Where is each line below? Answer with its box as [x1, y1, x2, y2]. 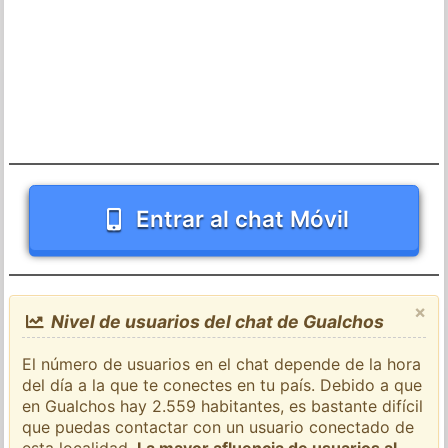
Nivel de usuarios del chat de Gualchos [46, 310, 384, 332]
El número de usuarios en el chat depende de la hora [22, 353, 422, 374]
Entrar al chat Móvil [136, 204, 350, 232]
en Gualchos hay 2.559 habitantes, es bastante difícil [22, 395, 424, 416]
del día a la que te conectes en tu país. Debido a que [22, 374, 423, 395]
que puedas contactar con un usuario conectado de [22, 416, 415, 437]
